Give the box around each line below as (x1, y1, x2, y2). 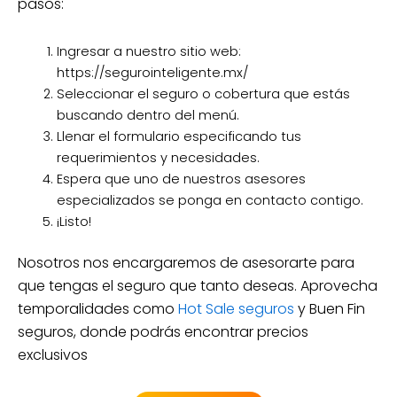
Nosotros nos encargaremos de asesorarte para (18, 252, 354, 273)
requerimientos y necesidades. (56, 148, 260, 167)
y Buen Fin (294, 298, 365, 319)
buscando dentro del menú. (56, 105, 239, 124)
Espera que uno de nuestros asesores (56, 169, 306, 188)
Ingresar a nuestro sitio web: (56, 42, 241, 60)
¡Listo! (56, 212, 91, 230)
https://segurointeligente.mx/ (56, 63, 248, 82)
